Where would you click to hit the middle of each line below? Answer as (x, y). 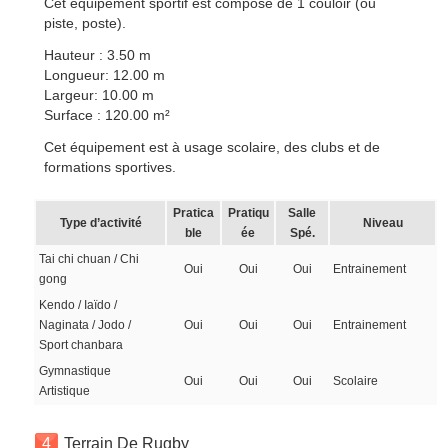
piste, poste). (85, 23)
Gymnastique (75, 371)
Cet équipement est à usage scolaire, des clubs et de (212, 147)
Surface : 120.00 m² (107, 115)
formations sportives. (110, 167)
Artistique (65, 391)
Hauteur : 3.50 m (98, 55)
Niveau (382, 223)
